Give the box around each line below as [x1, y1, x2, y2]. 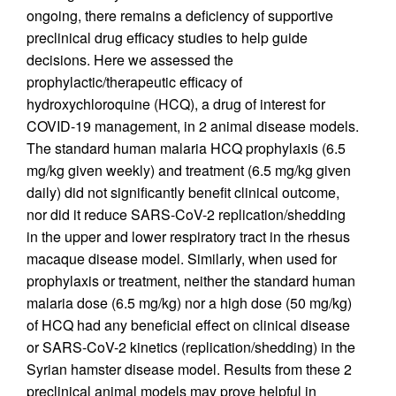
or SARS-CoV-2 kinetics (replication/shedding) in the [27, 336, 355, 357]
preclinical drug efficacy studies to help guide [27, 27, 308, 48]
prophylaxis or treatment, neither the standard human [27, 270, 355, 291]
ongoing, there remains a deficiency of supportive [27, 4, 333, 26]
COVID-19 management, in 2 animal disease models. [27, 115, 359, 136]
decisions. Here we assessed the [27, 49, 233, 70]
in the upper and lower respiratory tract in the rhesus [27, 225, 350, 247]
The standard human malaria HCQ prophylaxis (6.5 [27, 137, 346, 158]
